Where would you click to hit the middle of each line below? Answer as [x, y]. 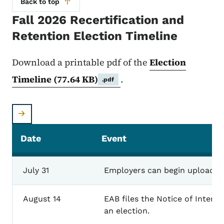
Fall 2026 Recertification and [98, 20]
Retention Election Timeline [95, 36]
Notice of [174, 199]
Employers [123, 170]
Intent [207, 199]
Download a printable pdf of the [81, 62]
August [35, 199]
